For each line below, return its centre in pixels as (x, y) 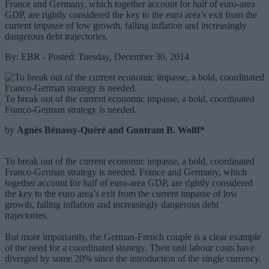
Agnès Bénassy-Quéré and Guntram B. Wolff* (111, 130)
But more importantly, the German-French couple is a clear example (133, 237)
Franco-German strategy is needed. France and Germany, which (126, 172)
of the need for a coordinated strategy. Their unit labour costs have (130, 247)
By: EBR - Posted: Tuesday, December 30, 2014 (97, 56)
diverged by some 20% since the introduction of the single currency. (134, 258)
